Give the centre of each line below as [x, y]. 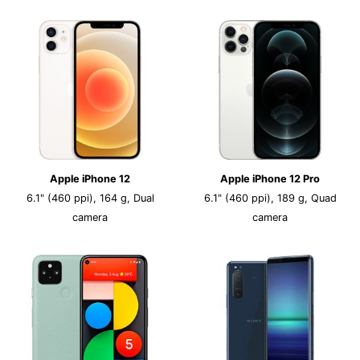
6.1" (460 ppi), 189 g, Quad [270, 198]
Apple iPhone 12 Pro [270, 179]
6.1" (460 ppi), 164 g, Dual [90, 198]
